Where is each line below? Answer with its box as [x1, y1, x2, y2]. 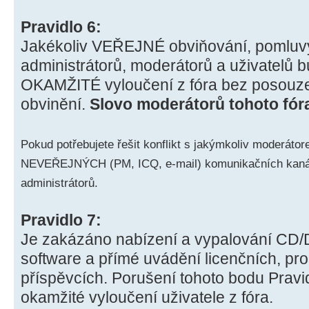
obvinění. [21, 94, 90, 113]
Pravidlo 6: [21, 17, 101, 36]
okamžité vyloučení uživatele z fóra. [21, 288, 273, 306]
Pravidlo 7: [21, 210, 101, 229]
